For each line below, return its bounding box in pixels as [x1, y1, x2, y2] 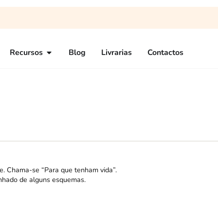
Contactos [147, 47, 183, 58]
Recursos [10, 47, 43, 58]
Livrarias [101, 47, 132, 58]
